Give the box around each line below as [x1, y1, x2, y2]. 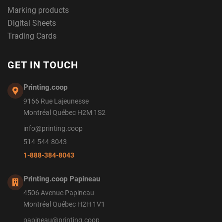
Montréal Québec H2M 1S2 [23, 109, 106, 117]
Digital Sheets [7, 18, 56, 28]
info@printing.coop [23, 124, 83, 133]
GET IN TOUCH [7, 59, 78, 71]
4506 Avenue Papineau [23, 189, 94, 197]
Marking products [7, 5, 69, 15]
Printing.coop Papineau [23, 174, 100, 183]
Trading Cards [7, 31, 56, 41]
